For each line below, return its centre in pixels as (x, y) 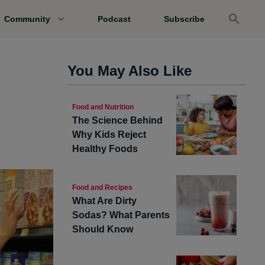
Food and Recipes (102, 188)
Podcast (114, 19)
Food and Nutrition (103, 107)
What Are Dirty (104, 201)
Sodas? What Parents (121, 215)
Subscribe (184, 19)
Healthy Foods (105, 149)
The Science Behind (117, 120)
